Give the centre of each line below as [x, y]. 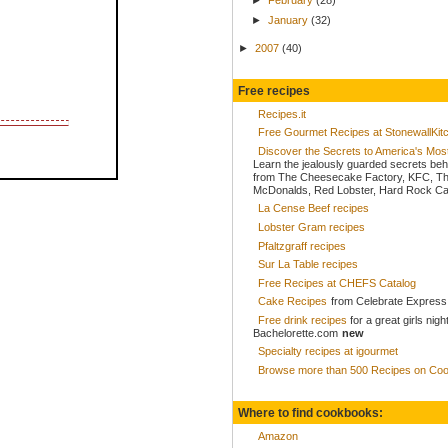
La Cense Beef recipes [313, 208]
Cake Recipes [294, 301]
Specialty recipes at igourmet [328, 351]
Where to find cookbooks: [310, 413]
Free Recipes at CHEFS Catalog [337, 282]
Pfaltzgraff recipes [302, 245]
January [289, 19]
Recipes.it [282, 113]
